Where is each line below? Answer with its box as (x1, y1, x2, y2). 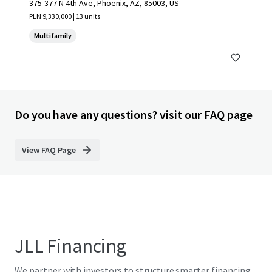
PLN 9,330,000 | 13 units (29, 12, 100, 21)
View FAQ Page (22, 144, 76, 155)
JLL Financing (15, 234, 126, 258)
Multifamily (34, 31, 72, 40)
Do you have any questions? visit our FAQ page (15, 107, 253, 122)
